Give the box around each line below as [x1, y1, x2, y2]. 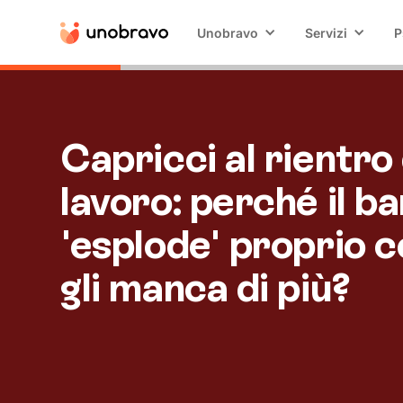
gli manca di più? [60, 264, 351, 311]
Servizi [305, 24, 348, 40]
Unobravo [197, 24, 259, 40]
